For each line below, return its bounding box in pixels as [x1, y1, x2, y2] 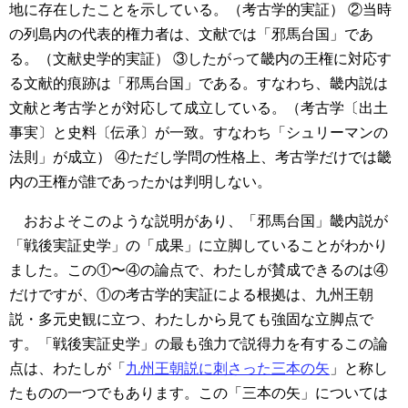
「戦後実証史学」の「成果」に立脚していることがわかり [9, 238, 388, 254]
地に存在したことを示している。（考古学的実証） [9, 2, 344, 18]
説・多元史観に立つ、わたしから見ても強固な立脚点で [9, 311, 373, 328]
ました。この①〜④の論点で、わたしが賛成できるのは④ [9, 262, 388, 279]
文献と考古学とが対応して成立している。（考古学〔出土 [9, 100, 388, 117]
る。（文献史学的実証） [9, 51, 169, 67]
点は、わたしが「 [9, 361, 126, 377]
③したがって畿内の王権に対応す [169, 51, 392, 67]
